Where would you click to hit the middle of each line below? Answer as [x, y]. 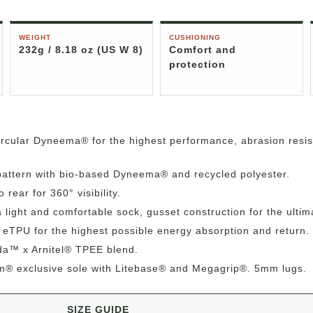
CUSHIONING [195, 37]
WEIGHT [35, 37]
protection [197, 64]
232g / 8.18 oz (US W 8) [81, 50]
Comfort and [203, 50]
